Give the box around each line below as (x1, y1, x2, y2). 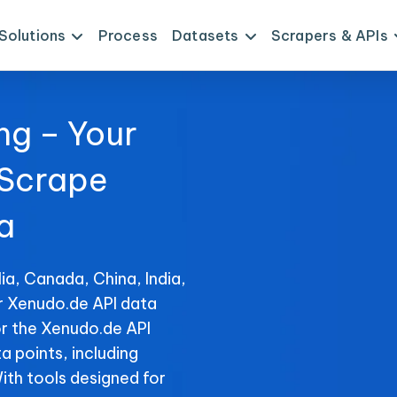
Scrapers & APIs (270, 27, 388, 44)
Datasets (171, 27, 239, 44)
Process (97, 27, 158, 44)
